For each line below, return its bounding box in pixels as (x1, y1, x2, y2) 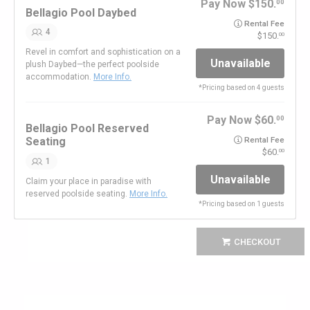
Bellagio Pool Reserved (26, 122, 149, 136)
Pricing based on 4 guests (202, 84, 284, 92)
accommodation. (26, 71, 93, 82)
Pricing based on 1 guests (202, 200, 284, 208)
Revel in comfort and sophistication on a (26, 46, 181, 57)
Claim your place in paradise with (26, 176, 152, 186)
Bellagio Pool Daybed (26, 6, 136, 19)
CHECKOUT (234, 236, 282, 247)
